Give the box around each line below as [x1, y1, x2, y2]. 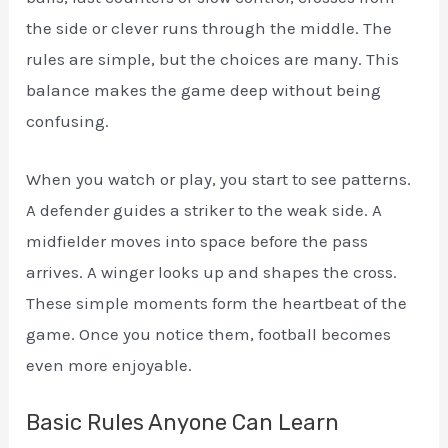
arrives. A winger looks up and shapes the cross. [26, 262, 398, 283]
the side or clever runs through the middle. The [26, 18, 393, 39]
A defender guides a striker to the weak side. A [26, 200, 383, 221]
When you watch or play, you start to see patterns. [26, 169, 412, 190]
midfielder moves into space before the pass [26, 231, 369, 252]
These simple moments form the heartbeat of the [26, 293, 408, 314]
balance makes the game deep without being [26, 80, 382, 101]
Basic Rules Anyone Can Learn [26, 408, 340, 436]
